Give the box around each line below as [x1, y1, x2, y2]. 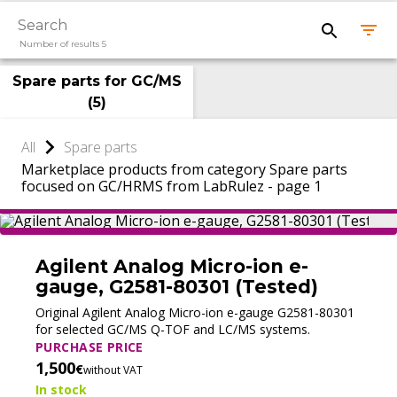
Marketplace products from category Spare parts [21, 160, 347, 179]
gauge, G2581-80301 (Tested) [35, 276, 318, 298]
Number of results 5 [19, 38, 106, 50]
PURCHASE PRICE [35, 339, 144, 355]
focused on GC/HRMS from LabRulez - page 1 [21, 176, 322, 196]
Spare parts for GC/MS [12, 73, 182, 90]
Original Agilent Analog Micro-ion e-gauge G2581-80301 [35, 304, 354, 321]
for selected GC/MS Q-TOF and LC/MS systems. [35, 321, 310, 338]
